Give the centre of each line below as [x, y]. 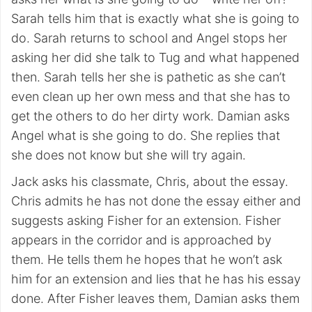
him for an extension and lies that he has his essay [156, 279]
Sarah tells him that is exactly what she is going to [155, 18]
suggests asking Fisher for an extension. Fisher [146, 220]
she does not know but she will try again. [128, 155]
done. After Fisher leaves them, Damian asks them [155, 298]
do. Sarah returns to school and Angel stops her [149, 38]
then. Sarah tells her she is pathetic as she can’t [148, 77]
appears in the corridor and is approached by [141, 240]
